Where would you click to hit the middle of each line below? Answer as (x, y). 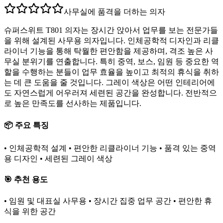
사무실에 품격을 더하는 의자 (114, 11)
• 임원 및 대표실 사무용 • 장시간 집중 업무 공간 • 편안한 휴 (108, 201)
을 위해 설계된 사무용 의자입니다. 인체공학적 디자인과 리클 (111, 40)
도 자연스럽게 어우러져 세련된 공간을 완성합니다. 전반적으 (111, 93)
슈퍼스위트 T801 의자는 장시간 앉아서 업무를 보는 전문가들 (111, 30)
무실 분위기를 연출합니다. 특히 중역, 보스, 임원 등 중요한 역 (111, 61)
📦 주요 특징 (26, 125)
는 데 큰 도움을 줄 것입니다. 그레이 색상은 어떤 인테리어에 (110, 82)
